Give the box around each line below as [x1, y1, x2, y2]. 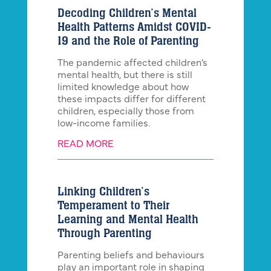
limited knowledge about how [57, 83, 189, 93]
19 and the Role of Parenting [57, 33, 199, 50]
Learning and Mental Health [57, 212, 198, 228]
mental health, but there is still [57, 71, 192, 80]
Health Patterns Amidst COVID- [57, 19, 211, 36]
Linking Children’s [57, 184, 149, 200]
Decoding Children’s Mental [57, 5, 197, 22]
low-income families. [57, 120, 150, 129]
